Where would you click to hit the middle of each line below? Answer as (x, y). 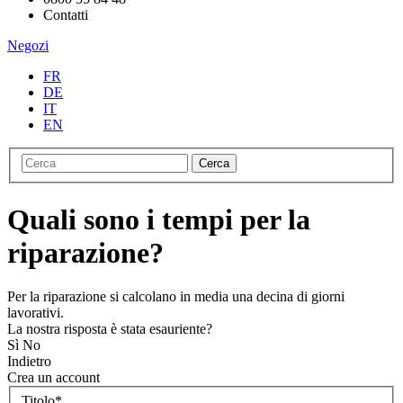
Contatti (66, 14)
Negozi (28, 45)
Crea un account (54, 378)
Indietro (29, 362)
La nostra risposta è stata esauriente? (110, 329)
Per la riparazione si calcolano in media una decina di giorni (176, 297)
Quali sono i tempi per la (159, 219)
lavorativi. (36, 313)
